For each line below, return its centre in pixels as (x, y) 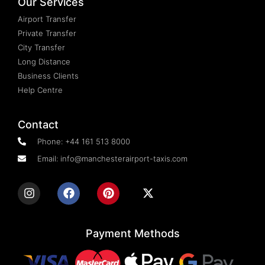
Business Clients (48, 75)
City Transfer (41, 47)
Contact (38, 124)
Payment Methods (132, 233)
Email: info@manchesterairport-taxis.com (112, 158)
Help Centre (40, 90)
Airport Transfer (47, 19)
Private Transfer (47, 33)
